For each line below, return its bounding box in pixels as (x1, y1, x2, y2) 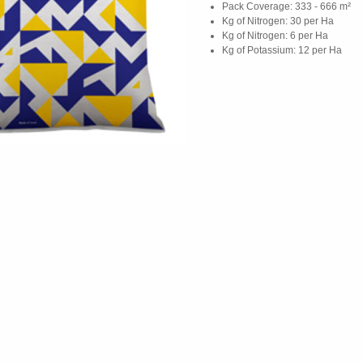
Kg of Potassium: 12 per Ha (222, 45, 342, 57)
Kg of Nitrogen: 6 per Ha (222, 30, 328, 42)
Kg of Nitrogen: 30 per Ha (222, 15, 334, 28)
